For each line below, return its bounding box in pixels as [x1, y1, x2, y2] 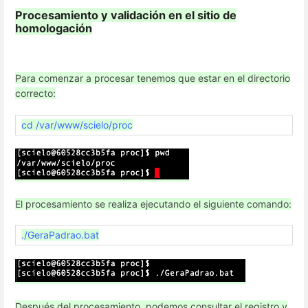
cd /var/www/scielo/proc [21, 118, 133, 131]
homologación [15, 21, 92, 36]
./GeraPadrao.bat [21, 229, 99, 241]
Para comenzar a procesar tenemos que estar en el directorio [15, 72, 290, 85]
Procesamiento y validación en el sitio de [15, 8, 236, 23]
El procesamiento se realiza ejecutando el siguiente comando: [15, 198, 291, 210]
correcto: [15, 87, 56, 100]
